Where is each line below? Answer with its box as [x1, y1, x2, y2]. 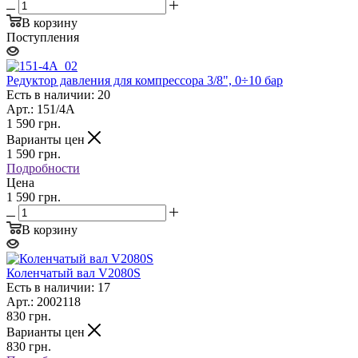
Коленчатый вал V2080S [6, 265, 141, 280]
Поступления [6, 30, 79, 44]
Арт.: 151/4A [6, 101, 75, 116]
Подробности [6, 161, 80, 175]
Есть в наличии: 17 [6, 280, 110, 294]
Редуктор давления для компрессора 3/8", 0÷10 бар [6, 73, 283, 87]
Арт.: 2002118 [6, 294, 81, 308]
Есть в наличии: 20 [6, 87, 110, 101]
